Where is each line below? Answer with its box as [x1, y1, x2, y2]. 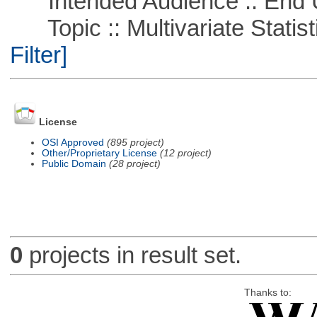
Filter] [9, 41, 67, 68]
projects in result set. [22, 242, 241, 269]
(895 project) [106, 137, 164, 148]
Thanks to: [243, 287, 292, 298]
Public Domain [41, 158, 106, 169]
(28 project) [108, 158, 161, 169]
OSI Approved [41, 137, 104, 148]
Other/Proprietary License [41, 147, 157, 158]
